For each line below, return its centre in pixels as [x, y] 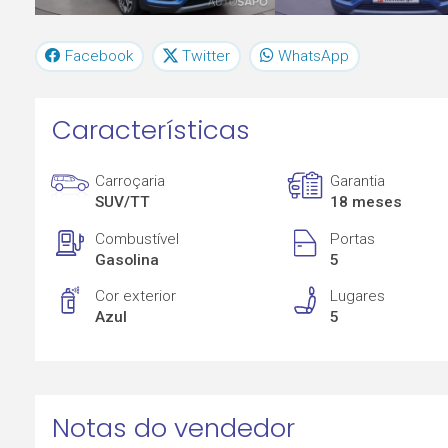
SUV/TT [123, 202]
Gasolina [127, 259]
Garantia [358, 181]
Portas [353, 238]
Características [150, 130]
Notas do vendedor [173, 427]
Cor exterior [136, 296]
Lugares [358, 296]
